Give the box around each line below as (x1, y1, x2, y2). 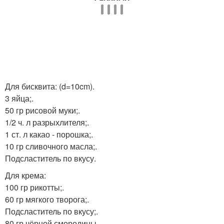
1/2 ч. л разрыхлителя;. (5, 116, 89, 128)
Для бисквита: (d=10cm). (5, 80, 94, 92)
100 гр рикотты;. (5, 181, 64, 193)
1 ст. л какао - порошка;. (5, 128, 93, 140)
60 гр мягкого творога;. (5, 193, 89, 205)
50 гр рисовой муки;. (5, 104, 80, 116)
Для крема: (5, 169, 46, 181)
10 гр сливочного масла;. (5, 140, 97, 152)
